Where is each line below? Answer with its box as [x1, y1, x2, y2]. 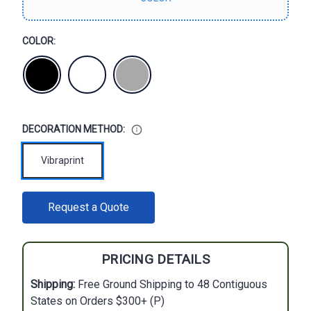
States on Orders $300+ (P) [31, 294, 165, 308]
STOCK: [22, 205, 56, 217]
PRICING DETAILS [101, 251, 210, 268]
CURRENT [22, 192, 65, 204]
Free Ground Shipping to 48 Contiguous [75, 278, 267, 292]
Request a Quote [48, 201, 129, 215]
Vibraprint [41, 155, 84, 167]
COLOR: [22, 35, 56, 47]
